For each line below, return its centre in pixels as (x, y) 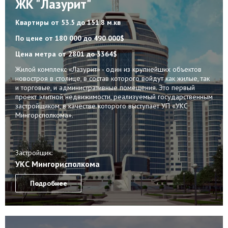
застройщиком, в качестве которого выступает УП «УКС (102, 106)
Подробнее (48, 183)
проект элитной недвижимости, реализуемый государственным (114, 96)
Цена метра (37, 54)
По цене (30, 38)
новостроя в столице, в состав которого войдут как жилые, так (112, 78)
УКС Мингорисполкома (58, 164)
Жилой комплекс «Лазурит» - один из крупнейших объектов (108, 69)
